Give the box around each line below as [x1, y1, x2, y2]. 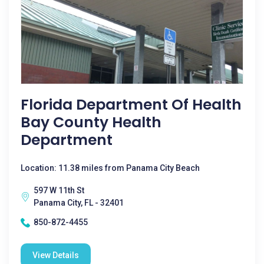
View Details [32, 250, 79, 260]
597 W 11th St [34, 186, 84, 195]
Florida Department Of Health [21, 94, 242, 115]
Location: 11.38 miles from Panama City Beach [21, 163, 200, 173]
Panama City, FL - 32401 [34, 198, 124, 207]
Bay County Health [21, 112, 161, 133]
